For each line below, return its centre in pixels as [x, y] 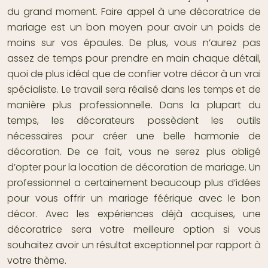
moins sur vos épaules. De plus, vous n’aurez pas [134, 42]
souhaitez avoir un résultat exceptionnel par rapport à [134, 245]
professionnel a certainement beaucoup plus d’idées [134, 182]
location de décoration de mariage [162, 167]
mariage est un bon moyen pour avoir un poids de [134, 27]
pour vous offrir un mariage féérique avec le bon [134, 198]
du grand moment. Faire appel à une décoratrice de [134, 11]
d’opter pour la [43, 167]
